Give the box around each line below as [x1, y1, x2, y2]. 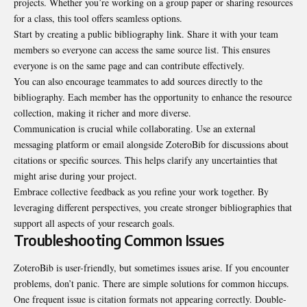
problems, [14, 276, 55, 290]
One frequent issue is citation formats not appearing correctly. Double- [14, 292, 286, 306]
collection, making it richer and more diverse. [14, 106, 191, 120]
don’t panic [55, 276, 97, 290]
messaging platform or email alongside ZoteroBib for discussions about [14, 138, 288, 151]
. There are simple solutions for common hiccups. [97, 276, 289, 290]
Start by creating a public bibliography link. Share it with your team [14, 27, 278, 41]
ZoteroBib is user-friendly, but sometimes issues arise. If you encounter [14, 260, 289, 274]
